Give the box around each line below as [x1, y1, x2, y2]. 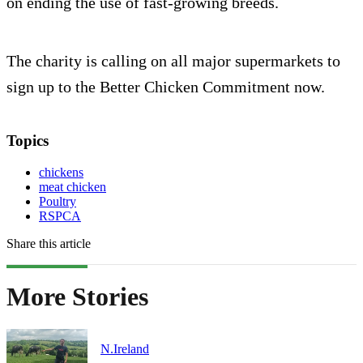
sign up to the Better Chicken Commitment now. [6, 77, 325, 96]
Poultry [39, 194, 76, 208]
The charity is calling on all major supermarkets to [6, 51, 340, 70]
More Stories [6, 281, 148, 311]
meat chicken [39, 179, 106, 194]
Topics [6, 131, 49, 149]
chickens [39, 164, 83, 179]
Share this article [6, 236, 91, 250]
